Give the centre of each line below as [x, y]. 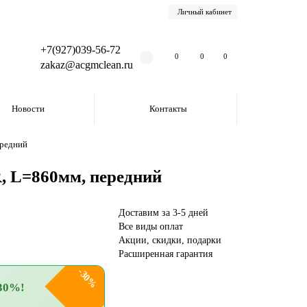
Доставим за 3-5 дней [163, 213]
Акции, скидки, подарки [170, 240]
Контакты [169, 109]
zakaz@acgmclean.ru [87, 65]
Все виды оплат [150, 226]
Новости [28, 109]
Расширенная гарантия [165, 254]
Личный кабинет [205, 11]
